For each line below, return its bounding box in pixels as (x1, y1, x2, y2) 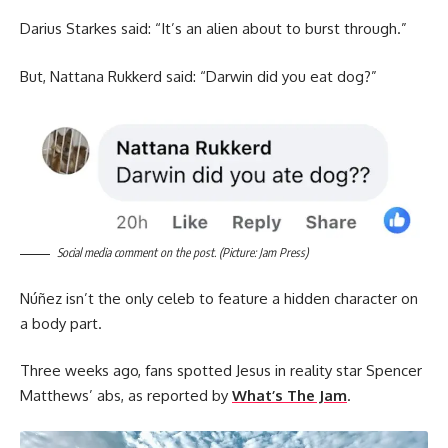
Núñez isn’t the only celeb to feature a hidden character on (20, 288, 418, 308)
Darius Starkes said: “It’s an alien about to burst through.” (20, 19, 407, 39)
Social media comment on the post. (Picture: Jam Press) (57, 245, 308, 261)
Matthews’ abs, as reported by (20, 386, 232, 406)
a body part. (20, 313, 102, 333)
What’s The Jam (232, 386, 347, 406)
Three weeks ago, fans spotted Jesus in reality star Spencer (20, 361, 422, 381)
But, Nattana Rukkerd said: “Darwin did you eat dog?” (20, 66, 377, 86)
